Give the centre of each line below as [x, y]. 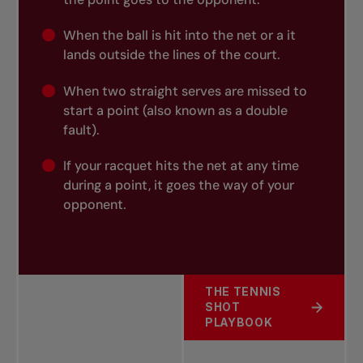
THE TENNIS [243, 291]
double [266, 110]
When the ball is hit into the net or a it [179, 36]
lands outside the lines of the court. [171, 55]
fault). [81, 130]
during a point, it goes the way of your [178, 186]
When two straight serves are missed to [185, 91]
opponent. [94, 205]
